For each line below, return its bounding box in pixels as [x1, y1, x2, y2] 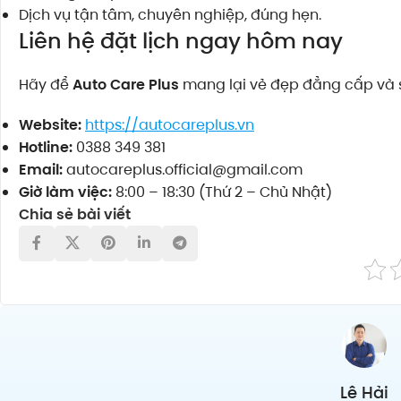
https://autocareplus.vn [85, 114, 254, 135]
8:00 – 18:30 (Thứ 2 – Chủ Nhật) [112, 181, 332, 202]
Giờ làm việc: [19, 181, 112, 202]
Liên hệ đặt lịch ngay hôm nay [19, 25, 343, 55]
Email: [19, 158, 63, 180]
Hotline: [19, 136, 73, 158]
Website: [19, 114, 81, 135]
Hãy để [19, 73, 73, 95]
